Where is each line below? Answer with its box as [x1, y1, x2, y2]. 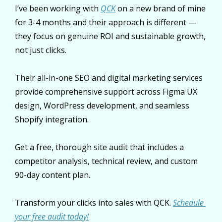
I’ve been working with [15, 3, 101, 14]
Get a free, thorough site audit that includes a [15, 142, 184, 153]
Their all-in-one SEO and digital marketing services [15, 72, 203, 84]
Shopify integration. [15, 114, 91, 125]
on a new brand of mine [115, 3, 206, 14]
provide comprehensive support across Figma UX [15, 86, 197, 98]
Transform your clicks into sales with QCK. [15, 197, 173, 209]
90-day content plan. [15, 169, 92, 181]
